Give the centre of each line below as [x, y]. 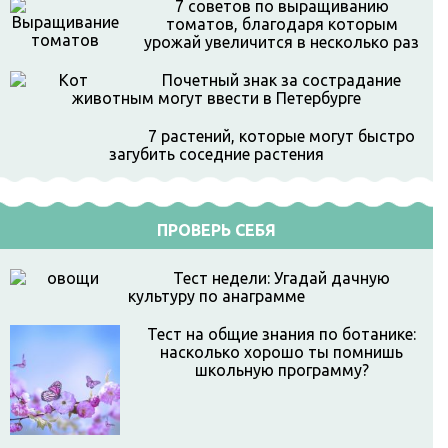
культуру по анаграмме [216, 296]
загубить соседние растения [216, 154]
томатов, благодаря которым [281, 24]
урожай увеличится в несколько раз [281, 42]
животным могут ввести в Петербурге [216, 98]
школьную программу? [281, 370]
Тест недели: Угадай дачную [281, 278]
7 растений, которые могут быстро [281, 136]
